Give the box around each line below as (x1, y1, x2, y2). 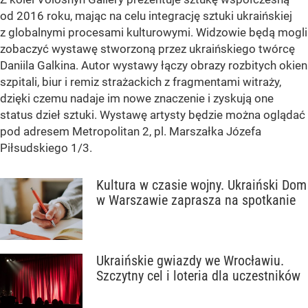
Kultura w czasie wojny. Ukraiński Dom (96, 177, 307, 194)
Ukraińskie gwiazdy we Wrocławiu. (96, 252, 284, 269)
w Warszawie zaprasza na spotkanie (96, 192, 296, 209)
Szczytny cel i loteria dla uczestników (96, 267, 300, 285)
